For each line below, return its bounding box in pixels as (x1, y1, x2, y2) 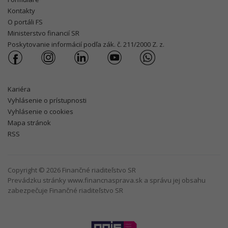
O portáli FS (8, 17, 43, 26)
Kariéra (8, 84, 31, 94)
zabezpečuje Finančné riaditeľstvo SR (8, 186, 123, 195)
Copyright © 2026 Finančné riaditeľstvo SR (8, 165, 136, 175)
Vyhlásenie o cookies (8, 107, 73, 116)
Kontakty (8, 6, 35, 15)
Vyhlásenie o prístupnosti (8, 96, 87, 105)
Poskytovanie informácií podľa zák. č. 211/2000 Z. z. (8, 40, 164, 49)
